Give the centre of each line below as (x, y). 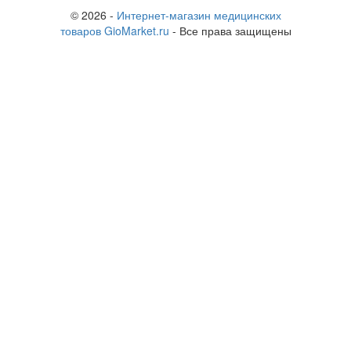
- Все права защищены (230, 31)
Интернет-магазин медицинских (199, 15)
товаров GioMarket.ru (114, 31)
